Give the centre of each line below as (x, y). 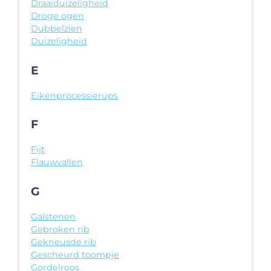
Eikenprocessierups (74, 95)
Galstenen (53, 217)
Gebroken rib (60, 230)
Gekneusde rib (64, 242)
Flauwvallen (57, 162)
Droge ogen (57, 16)
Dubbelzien (57, 29)
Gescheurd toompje (75, 255)
